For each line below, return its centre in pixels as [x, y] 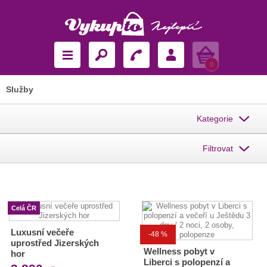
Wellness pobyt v [179, 251]
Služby [20, 89]
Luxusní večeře [42, 232]
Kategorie [215, 119]
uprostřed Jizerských [55, 243]
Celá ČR [24, 208]
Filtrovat [218, 148]
